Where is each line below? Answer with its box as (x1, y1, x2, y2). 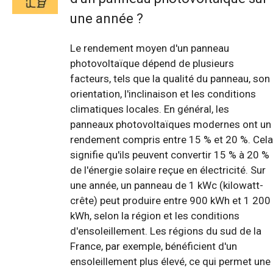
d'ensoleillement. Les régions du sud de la (70, 224, 261, 237)
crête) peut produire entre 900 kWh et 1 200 (70, 194, 271, 207)
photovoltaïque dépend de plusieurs (70, 57, 234, 69)
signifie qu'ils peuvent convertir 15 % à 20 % (70, 148, 269, 161)
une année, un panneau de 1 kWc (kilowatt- (70, 179, 263, 191)
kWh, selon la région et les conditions (70, 209, 239, 222)
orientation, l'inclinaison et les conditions (70, 87, 256, 100)
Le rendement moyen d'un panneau (70, 41, 229, 54)
